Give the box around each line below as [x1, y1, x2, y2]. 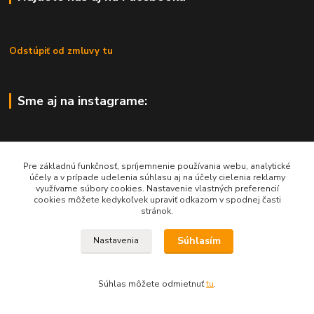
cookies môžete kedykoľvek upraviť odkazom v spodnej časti [33, 194, 281, 205]
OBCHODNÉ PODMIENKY [9, 228, 115, 242]
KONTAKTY [9, 204, 60, 217]
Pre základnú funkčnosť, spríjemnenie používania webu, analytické [23, 161, 291, 172]
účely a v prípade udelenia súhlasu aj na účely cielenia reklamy [29, 172, 285, 183]
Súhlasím [177, 234, 221, 248]
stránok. [141, 205, 173, 217]
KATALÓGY [9, 278, 59, 291]
